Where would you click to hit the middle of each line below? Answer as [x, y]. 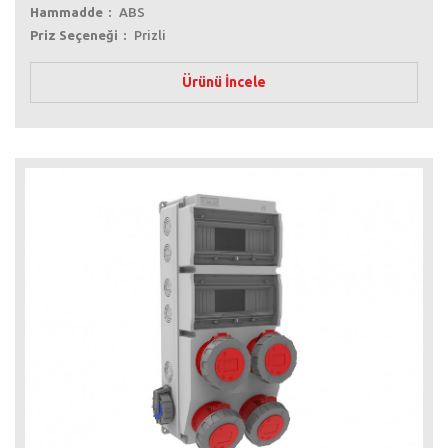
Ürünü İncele [224, 81]
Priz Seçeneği [74, 34]
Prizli [150, 34]
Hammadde [66, 11]
